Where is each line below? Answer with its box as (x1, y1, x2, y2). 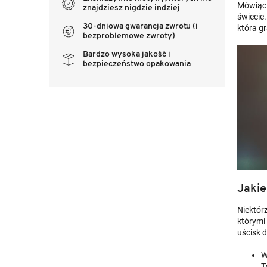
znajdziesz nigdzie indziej (83, 3, 180, 13)
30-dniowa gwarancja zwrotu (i (83, 21, 198, 31)
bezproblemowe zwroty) (83, 31, 175, 41)
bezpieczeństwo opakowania (83, 59, 191, 69)
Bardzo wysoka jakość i (83, 49, 170, 59)
